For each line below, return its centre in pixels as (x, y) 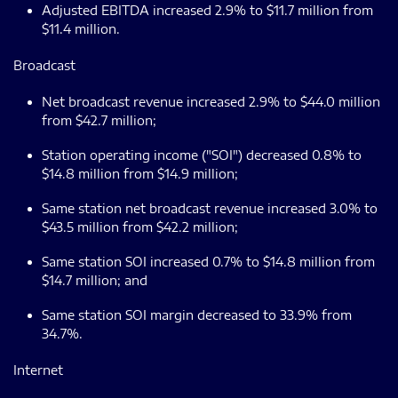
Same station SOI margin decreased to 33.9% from (197, 314)
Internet (38, 370)
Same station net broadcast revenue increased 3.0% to (210, 208)
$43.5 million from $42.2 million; (140, 227)
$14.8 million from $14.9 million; (140, 173)
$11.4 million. (81, 28)
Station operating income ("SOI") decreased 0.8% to (202, 155)
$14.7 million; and (95, 280)
